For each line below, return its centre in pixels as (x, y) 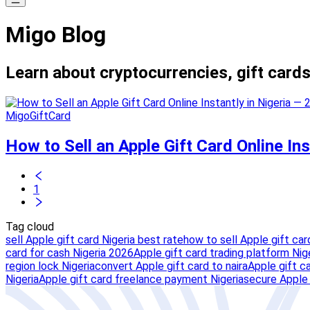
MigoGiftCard (38, 116)
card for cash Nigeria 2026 (70, 253)
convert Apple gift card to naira (171, 266)
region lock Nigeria (50, 266)
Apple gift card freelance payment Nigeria (141, 279)
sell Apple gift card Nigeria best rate (94, 239)
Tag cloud (30, 226)
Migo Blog (56, 35)
